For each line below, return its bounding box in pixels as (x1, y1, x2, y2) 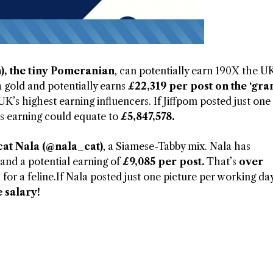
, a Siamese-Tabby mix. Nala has (103, 140, 250, 153)
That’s (207, 155, 239, 168)
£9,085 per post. (122, 155, 207, 168)
